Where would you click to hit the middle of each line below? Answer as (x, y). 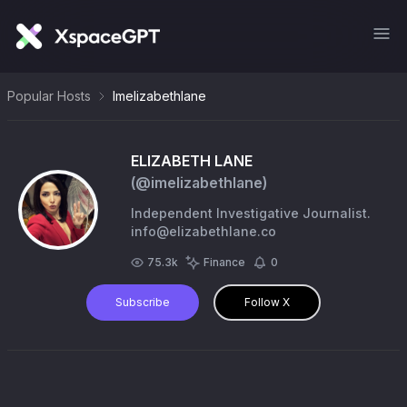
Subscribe (143, 302)
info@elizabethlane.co (203, 231)
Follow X (267, 302)
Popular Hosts (49, 96)
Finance (224, 262)
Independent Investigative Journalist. (251, 213)
